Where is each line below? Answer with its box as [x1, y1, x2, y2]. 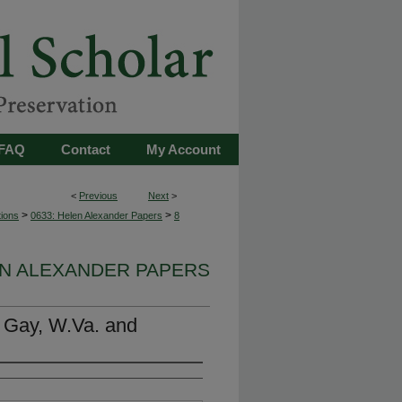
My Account [146, 142, 221, 157]
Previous [79, 190, 118, 201]
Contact [61, 142, 110, 157]
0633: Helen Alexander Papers [31, 210, 162, 221]
